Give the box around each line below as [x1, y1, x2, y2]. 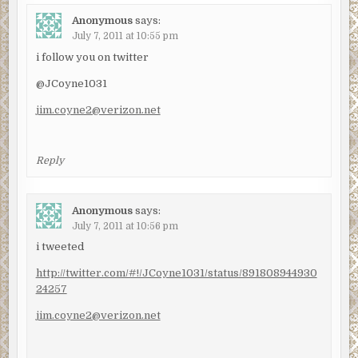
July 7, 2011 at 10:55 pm [71, 30, 178, 42]
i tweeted [35, 241, 84, 253]
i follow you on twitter [35, 50, 149, 63]
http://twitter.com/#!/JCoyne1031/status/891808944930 [35, 267, 317, 280]
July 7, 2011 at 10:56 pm [71, 220, 178, 232]
